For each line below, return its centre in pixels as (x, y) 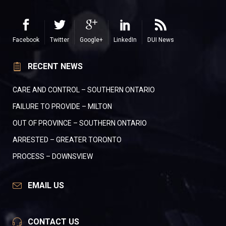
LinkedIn (125, 40)
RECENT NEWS (55, 67)
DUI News (161, 40)
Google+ (91, 40)
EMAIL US (46, 186)
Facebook (26, 40)
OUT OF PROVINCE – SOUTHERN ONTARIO (80, 123)
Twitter (60, 40)
